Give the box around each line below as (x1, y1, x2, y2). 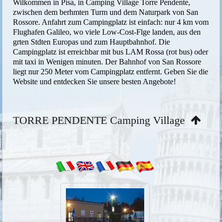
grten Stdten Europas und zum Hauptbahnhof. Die (13, 37, 170, 46)
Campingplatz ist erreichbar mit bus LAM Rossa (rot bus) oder (13, 47, 209, 56)
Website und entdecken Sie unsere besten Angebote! (13, 77, 176, 86)
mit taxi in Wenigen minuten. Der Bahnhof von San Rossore (13, 57, 202, 66)
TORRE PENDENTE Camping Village (13, 113, 191, 126)
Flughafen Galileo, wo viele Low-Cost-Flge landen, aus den (13, 27, 201, 36)
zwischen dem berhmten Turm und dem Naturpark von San (13, 7, 199, 16)
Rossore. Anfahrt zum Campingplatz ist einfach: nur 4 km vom (13, 17, 209, 26)
